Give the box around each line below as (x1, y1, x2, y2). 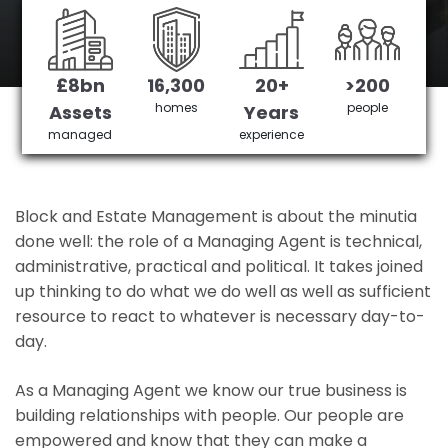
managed (48, 126, 113, 143)
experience (239, 126, 305, 143)
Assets (48, 100, 112, 125)
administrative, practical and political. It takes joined (15, 255, 423, 278)
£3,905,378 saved (219, 76, 358, 98)
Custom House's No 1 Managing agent (29, 17, 419, 45)
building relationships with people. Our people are (15, 404, 404, 427)
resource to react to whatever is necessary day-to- (15, 305, 425, 328)
